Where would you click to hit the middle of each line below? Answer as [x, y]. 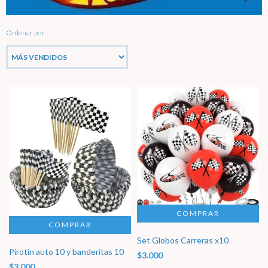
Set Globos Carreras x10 [183, 240]
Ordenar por [25, 33]
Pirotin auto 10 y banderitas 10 [66, 251]
